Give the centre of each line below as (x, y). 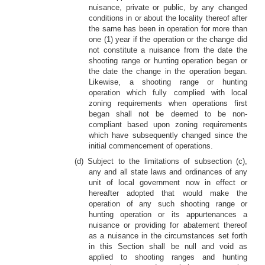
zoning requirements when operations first (168, 103)
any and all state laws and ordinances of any (168, 172)
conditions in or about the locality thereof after (168, 18)
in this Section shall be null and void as (168, 246)
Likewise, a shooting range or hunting (168, 82)
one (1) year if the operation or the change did (168, 39)
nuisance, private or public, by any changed (168, 7)
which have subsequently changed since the (168, 135)
